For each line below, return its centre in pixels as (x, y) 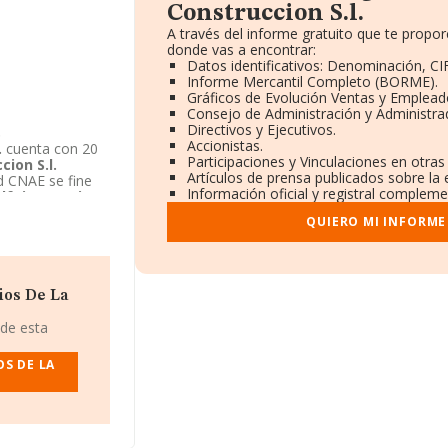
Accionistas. (224, 145)
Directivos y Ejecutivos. (261, 129)
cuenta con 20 (50, 148)
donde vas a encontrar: (241, 49)
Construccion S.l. (265, 14)
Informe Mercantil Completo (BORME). (312, 81)
